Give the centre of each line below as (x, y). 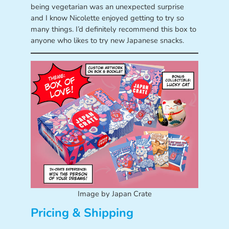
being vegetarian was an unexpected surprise (107, 7)
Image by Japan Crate (114, 193)
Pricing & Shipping (82, 213)
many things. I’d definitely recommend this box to (113, 29)
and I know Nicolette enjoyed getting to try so (107, 18)
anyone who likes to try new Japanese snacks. (107, 41)
